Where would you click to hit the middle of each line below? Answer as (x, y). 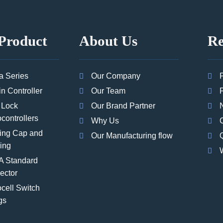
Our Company (116, 76)
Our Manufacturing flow (132, 136)
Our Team (109, 91)
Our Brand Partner (123, 106)
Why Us (105, 121)
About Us (109, 41)
